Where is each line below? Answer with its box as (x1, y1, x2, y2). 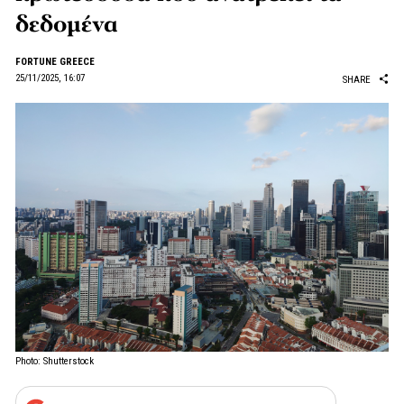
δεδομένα (15, 9, 118, 40)
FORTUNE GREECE (15, 56, 95, 68)
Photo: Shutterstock (15, 355, 94, 367)
